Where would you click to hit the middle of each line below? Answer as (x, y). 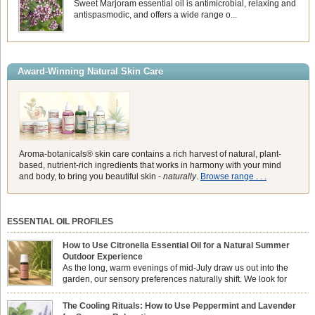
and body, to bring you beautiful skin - (91, 177)
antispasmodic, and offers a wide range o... (156, 14)
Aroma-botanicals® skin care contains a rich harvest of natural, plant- (150, 154)
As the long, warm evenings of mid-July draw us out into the (176, 268)
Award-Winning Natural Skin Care (90, 71)
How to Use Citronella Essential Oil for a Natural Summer (176, 246)
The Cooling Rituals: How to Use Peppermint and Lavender (180, 306)
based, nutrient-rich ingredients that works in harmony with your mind (150, 166)
